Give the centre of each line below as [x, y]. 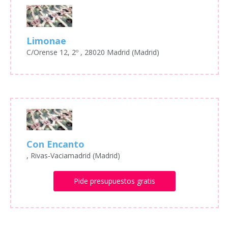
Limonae [46, 40]
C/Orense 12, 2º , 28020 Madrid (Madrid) [93, 52]
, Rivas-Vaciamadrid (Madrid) [73, 156]
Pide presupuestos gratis [114, 181]
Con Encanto [55, 144]
